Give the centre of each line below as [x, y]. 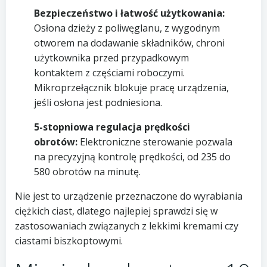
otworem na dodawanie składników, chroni [129, 43]
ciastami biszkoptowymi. [69, 240]
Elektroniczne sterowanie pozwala [155, 142]
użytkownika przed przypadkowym [111, 58]
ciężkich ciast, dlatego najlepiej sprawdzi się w [116, 211]
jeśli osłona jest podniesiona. [98, 102]
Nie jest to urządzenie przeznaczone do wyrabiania [129, 196]
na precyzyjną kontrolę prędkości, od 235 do [132, 156]
